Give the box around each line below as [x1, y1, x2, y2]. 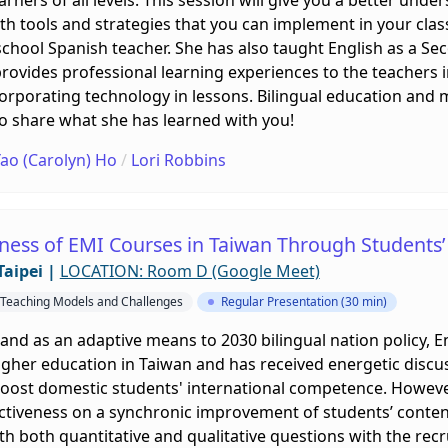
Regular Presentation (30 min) [220, 292, 387, 310]
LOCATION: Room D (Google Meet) [59, 259, 320, 282]
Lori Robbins [130, 148, 226, 171]
